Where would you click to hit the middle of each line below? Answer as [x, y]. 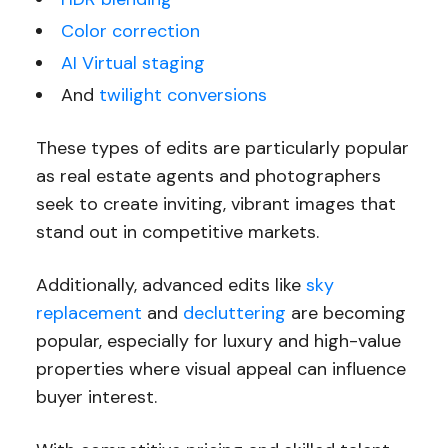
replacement [88, 313]
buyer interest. [98, 397]
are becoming [345, 313]
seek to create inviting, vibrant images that [215, 204]
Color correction [130, 31]
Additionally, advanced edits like [170, 285]
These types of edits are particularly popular [222, 148]
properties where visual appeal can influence [220, 369]
